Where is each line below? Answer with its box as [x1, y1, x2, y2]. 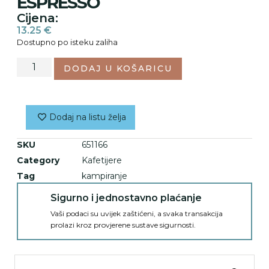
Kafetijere [82, 154, 122, 166]
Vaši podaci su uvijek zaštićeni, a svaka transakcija [50, 208, 223, 218]
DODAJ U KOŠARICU [64, 62, 173, 74]
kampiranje [82, 170, 127, 181]
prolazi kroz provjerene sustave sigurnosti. [50, 220, 196, 229]
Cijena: [17, 11, 58, 25]
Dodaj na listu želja [49, 111, 126, 122]
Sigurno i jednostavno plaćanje [50, 192, 202, 204]
